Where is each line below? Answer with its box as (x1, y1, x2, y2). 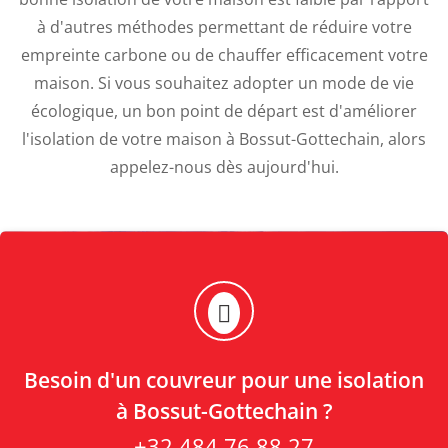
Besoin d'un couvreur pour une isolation (24, 366, 424, 395)
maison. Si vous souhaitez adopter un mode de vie (34, 72, 414, 95)
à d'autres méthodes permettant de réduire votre (36, 16, 412, 39)
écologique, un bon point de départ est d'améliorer (31, 100, 417, 123)
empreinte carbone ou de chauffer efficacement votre (20, 44, 428, 67)
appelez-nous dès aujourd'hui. (109, 156, 339, 179)
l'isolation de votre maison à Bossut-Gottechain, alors (22, 128, 426, 151)
